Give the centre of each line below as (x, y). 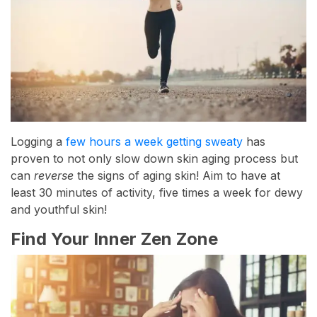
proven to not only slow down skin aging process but (154, 159)
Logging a (38, 142)
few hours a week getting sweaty (154, 142)
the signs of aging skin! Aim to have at (177, 176)
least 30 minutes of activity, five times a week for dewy (157, 193)
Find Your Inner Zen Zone (114, 239)
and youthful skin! (59, 210)
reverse (54, 176)
